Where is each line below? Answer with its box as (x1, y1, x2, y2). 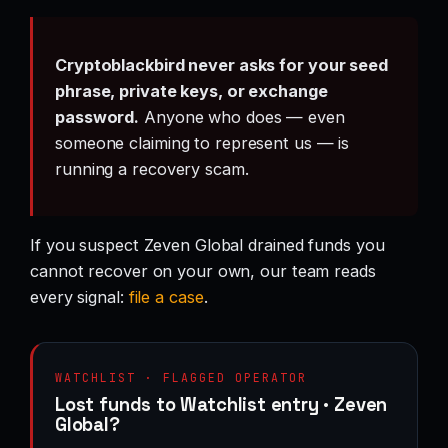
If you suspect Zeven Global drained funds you (30, 235, 385, 256)
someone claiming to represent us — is (55, 132, 350, 153)
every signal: (30, 287, 129, 308)
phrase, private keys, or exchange (55, 80, 328, 101)
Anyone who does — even (139, 106, 345, 127)
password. (55, 106, 140, 127)
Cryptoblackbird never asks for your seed (55, 54, 388, 75)
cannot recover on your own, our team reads (30, 261, 376, 282)
